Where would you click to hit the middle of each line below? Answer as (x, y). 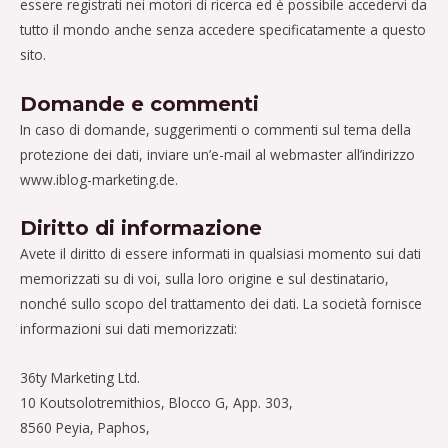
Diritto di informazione (141, 228)
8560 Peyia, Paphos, (85, 428)
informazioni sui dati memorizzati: (128, 329)
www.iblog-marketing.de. (99, 179)
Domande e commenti (139, 103)
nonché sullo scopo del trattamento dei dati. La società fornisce (221, 304)
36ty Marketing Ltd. (80, 378)
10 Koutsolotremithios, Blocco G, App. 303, (158, 403)
